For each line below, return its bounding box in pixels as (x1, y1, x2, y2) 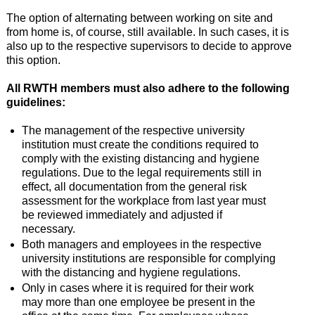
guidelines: (6, 96, 65, 108)
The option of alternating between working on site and (6, 11, 273, 24)
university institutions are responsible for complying (21, 252, 276, 264)
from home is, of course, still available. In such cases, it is (6, 25, 289, 38)
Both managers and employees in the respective (21, 238, 262, 250)
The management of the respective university (21, 124, 245, 136)
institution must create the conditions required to (21, 138, 259, 150)
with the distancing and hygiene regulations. (21, 266, 240, 278)
